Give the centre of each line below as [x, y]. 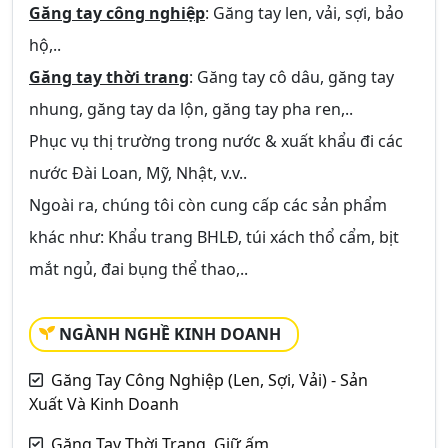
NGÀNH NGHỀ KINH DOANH [170, 334]
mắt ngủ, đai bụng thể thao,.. [138, 269]
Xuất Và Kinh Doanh [104, 404]
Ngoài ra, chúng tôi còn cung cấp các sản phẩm [208, 205]
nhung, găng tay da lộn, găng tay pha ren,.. [191, 109]
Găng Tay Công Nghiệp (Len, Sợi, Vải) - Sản [209, 380]
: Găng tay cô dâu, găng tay [291, 77]
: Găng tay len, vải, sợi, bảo [304, 13]
